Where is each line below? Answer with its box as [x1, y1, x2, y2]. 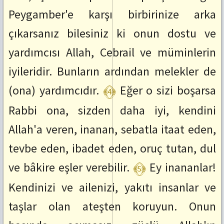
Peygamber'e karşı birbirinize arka [8, 6, 216, 22]
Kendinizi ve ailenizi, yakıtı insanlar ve [8, 179, 216, 195]
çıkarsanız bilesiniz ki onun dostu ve [8, 25, 216, 41]
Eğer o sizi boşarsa [119, 82, 216, 98]
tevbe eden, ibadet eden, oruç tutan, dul [8, 140, 216, 156]
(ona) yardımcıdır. [8, 82, 99, 98]
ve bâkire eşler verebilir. [8, 159, 129, 175]
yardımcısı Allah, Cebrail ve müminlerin [8, 44, 216, 60]
